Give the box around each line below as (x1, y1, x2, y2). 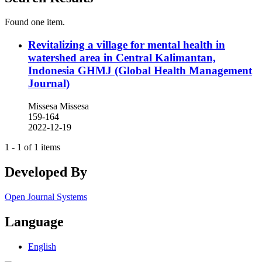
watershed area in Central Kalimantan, (28, 51, 216, 64)
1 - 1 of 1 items (5, 142, 60, 152)
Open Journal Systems (5, 191, 87, 202)
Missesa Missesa (28, 101, 89, 111)
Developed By (5, 164, 87, 180)
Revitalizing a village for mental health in (28, 39, 225, 51)
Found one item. (5, 17, 65, 27)
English (28, 241, 56, 251)
